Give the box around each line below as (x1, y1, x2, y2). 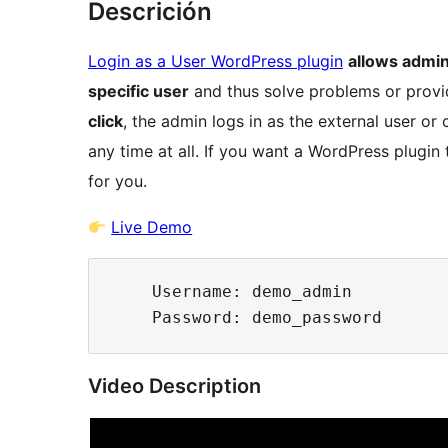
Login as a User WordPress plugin (88, 51, 343, 72)
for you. (88, 171, 147, 192)
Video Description (88, 374, 261, 399)
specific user (88, 81, 189, 102)
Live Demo (111, 217, 193, 238)
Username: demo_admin (112, 282, 352, 302)
